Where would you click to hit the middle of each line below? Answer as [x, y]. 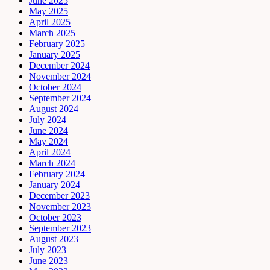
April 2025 [50, 22]
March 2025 [52, 33]
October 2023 [55, 217]
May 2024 [49, 141]
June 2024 [49, 130]
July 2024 [48, 119]
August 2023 [54, 239]
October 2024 [55, 87]
